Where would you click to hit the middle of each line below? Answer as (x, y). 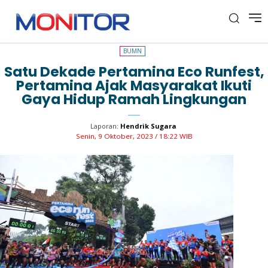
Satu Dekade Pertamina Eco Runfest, (134, 72)
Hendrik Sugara (148, 126)
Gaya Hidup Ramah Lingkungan (134, 99)
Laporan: (104, 126)
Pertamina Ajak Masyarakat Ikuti (134, 86)
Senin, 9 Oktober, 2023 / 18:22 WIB (134, 136)
